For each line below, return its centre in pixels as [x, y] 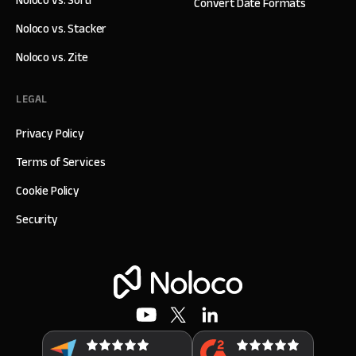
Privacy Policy [50, 133]
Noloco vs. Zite [52, 57]
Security [37, 219]
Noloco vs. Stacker [62, 28]
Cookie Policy [48, 190]
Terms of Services [61, 162]
